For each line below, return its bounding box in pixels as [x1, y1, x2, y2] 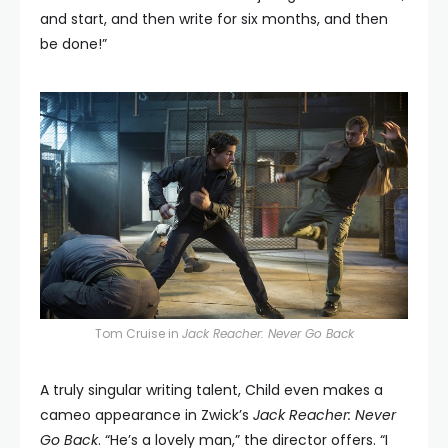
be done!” [40, 34, 107, 54]
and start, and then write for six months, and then [40, 9, 388, 29]
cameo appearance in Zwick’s [40, 405, 253, 426]
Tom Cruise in [94, 325, 182, 343]
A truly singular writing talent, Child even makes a [40, 380, 383, 401]
